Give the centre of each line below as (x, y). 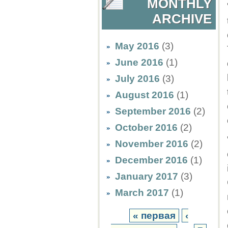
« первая (154, 216)
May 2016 (137, 46)
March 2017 (142, 193)
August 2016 (145, 95)
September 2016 (153, 111)
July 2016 (137, 79)
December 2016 (151, 160)
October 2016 (146, 127)
